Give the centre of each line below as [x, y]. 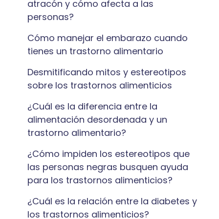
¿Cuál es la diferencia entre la [92, 106]
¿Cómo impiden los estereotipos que [109, 154]
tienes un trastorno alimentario [95, 51]
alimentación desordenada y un [97, 120]
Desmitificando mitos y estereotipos [107, 72]
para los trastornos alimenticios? [100, 180]
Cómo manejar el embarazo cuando [108, 38]
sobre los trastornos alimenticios [100, 85]
